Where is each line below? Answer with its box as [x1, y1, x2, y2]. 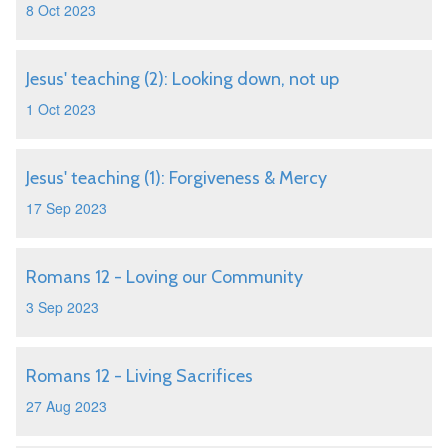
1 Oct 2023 [26, 99, 96, 119]
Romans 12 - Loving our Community [26, 266, 303, 288]
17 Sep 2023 [26, 198, 107, 218]
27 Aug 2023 [26, 396, 107, 416]
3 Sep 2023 [26, 297, 99, 317]
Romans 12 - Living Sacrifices [26, 365, 253, 387]
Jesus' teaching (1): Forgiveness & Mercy [26, 167, 327, 189]
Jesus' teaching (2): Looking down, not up [26, 68, 339, 90]
